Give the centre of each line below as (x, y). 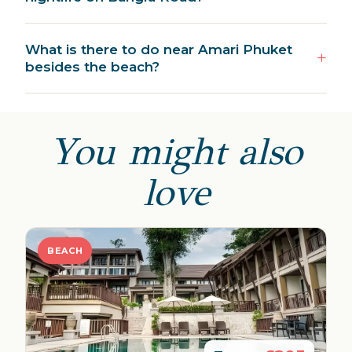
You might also (176, 152)
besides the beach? (92, 67)
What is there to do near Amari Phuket (159, 50)
